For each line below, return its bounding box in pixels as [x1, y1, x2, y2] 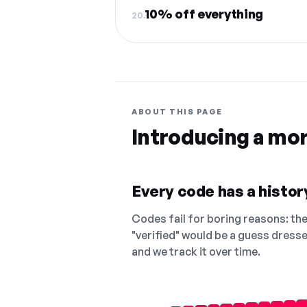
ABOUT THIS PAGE [132, 107, 223, 116]
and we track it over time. [132, 245, 260, 258]
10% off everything [145, 6, 264, 21]
